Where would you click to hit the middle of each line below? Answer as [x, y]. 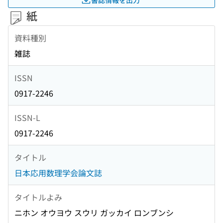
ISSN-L [27, 117]
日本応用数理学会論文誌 [58, 173]
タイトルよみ [38, 197]
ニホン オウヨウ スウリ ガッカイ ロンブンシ [94, 213]
